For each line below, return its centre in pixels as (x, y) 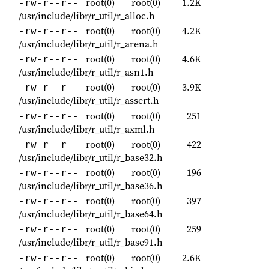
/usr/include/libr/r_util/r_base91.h (91, 242)
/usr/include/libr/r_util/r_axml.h (87, 129)
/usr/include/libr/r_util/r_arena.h (89, 44)
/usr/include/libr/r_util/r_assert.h (89, 101)
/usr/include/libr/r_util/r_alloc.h (87, 15)
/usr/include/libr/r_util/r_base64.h (91, 214)
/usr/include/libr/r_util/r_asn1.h (86, 72)
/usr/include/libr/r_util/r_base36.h (91, 185)
